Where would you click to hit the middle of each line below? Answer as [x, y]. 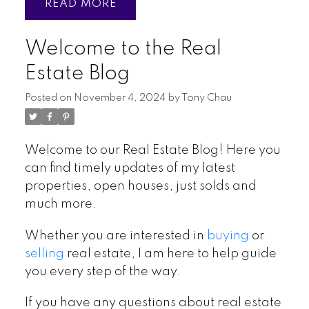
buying [228, 236]
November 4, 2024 [119, 98]
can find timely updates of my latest [130, 168]
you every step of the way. [102, 271]
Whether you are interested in [116, 236]
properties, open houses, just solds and [140, 186]
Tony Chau [206, 98]
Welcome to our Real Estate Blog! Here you [152, 150]
